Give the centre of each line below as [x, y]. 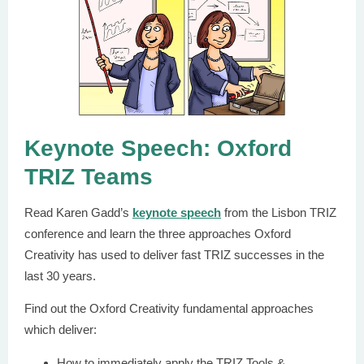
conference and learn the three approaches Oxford [158, 234]
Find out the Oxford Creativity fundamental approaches [169, 308]
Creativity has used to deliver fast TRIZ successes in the [174, 255]
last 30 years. [62, 276]
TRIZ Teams [89, 177]
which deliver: [61, 329]
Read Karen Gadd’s [78, 212]
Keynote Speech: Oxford [158, 148]
